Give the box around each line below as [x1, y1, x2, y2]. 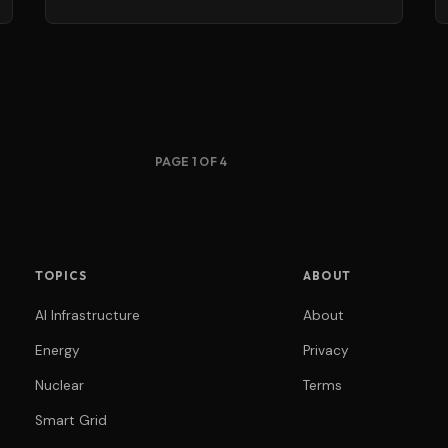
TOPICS [34, 267, 88, 283]
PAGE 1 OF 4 [155, 153, 228, 169]
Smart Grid [34, 411, 107, 429]
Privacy [303, 341, 350, 359]
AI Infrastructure [34, 306, 140, 324]
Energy [34, 341, 80, 359]
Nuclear [34, 376, 84, 394]
